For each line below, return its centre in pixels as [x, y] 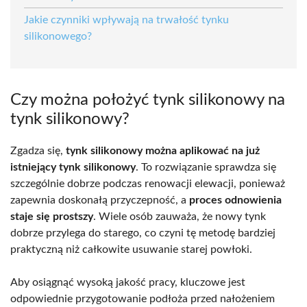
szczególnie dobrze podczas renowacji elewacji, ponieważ [148, 183]
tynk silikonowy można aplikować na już [163, 150]
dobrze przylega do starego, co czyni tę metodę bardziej [143, 233]
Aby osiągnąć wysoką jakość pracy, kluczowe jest [128, 282]
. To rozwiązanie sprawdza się [206, 167]
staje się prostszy [52, 216]
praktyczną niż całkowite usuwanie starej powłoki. [131, 249]
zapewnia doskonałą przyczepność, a [100, 200]
